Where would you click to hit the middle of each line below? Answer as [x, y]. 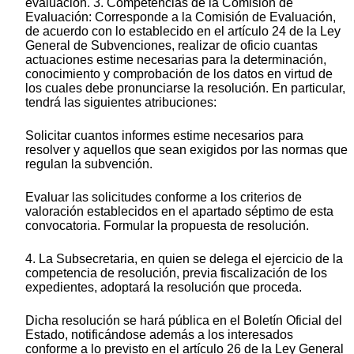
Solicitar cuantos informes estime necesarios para [164, 136]
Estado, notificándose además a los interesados [159, 335]
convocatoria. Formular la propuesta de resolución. [167, 226]
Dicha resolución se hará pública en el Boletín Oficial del [184, 321]
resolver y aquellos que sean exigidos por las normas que [186, 150]
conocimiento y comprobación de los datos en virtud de [179, 74]
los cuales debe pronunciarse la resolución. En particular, [185, 88]
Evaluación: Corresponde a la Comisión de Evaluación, [181, 17]
